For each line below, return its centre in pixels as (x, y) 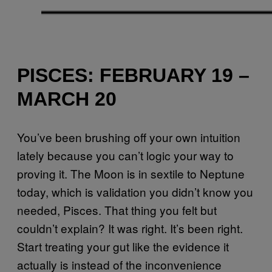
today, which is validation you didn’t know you (135, 191)
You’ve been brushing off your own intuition (129, 137)
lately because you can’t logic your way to (125, 155)
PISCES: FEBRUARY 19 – (133, 76)
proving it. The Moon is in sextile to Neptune (131, 173)
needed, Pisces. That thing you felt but (117, 209)
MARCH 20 (67, 99)
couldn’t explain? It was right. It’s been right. (130, 228)
